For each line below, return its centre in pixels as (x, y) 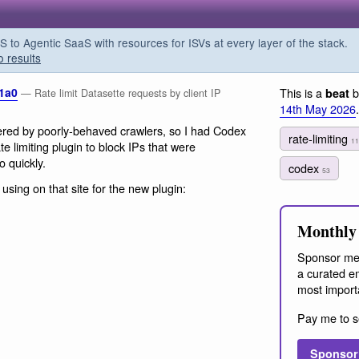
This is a (303, 93)
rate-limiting (320, 138)
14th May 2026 (318, 109)
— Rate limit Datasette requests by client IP (120, 93)
